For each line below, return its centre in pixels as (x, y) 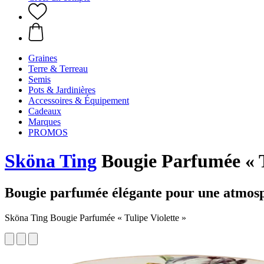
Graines (43, 58)
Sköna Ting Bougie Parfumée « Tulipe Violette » (95, 217)
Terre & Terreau (58, 69)
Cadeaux (45, 111)
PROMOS (48, 132)
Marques (44, 122)
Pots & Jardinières (62, 90)
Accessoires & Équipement (79, 100)
